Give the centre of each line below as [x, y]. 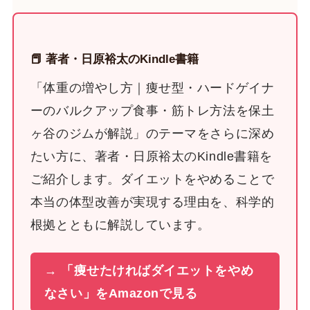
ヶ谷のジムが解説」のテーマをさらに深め [152, 133]
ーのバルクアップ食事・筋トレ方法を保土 [152, 110]
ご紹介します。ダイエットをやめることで [152, 179]
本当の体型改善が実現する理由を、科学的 [152, 202]
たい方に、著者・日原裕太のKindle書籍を [151, 156]
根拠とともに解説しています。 [120, 225]
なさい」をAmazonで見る [121, 293]
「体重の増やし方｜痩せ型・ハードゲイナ [152, 88]
